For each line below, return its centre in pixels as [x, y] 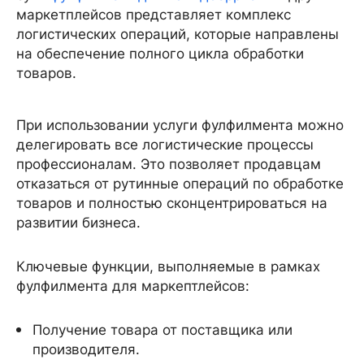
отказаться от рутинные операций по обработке [180, 184]
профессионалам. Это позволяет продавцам [169, 164]
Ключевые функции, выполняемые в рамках [168, 266]
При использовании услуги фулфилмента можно [180, 125]
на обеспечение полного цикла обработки [160, 54]
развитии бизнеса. [78, 223]
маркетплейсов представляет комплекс [154, 15]
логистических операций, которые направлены [178, 34]
